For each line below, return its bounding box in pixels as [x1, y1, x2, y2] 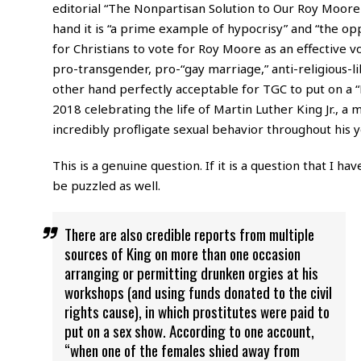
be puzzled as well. [52, 176, 160, 193]
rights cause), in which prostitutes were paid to [64, 299, 330, 322]
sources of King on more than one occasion [64, 241, 301, 264]
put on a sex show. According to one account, [64, 318, 314, 342]
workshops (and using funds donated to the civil [64, 280, 332, 303]
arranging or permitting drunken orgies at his [64, 260, 318, 284]
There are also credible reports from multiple [64, 222, 314, 245]
